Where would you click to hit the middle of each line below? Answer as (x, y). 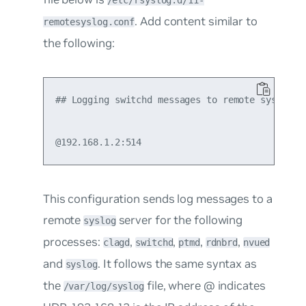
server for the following (179, 220)
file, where (174, 285)
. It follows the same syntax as (177, 263)
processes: (73, 241)
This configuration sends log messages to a (157, 198)
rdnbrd (222, 242)
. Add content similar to (196, 22)
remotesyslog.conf (89, 22)
